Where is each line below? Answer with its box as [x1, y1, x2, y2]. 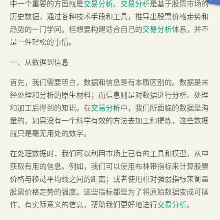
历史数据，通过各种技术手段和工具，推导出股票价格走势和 [10, 12, 209, 21]
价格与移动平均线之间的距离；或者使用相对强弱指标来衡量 [10, 174, 209, 184]
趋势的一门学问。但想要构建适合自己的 [10, 25, 142, 34]
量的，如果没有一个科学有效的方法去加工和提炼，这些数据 [10, 116, 209, 125]
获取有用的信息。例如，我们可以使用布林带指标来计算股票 [10, 162, 209, 171]
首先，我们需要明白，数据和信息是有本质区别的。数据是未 [10, 78, 209, 87]
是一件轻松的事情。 [10, 37, 76, 47]
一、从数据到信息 [10, 57, 69, 67]
